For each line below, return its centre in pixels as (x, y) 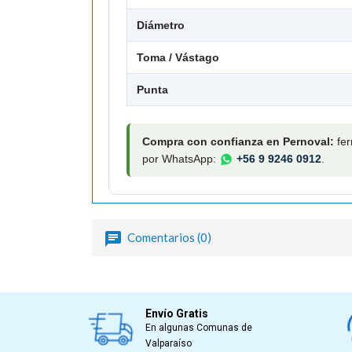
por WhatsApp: (181, 158)
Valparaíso (168, 343)
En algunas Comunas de (198, 327)
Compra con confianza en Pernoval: (238, 141)
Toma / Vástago (178, 57)
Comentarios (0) (168, 237)
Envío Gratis (176, 313)
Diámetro (161, 25)
